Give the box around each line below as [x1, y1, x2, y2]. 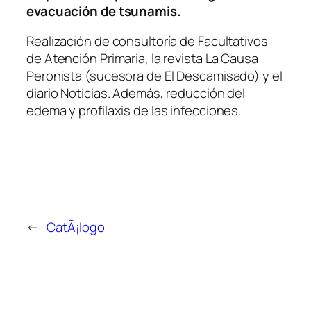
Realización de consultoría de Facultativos [26, 32, 268, 51]
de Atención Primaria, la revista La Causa [26, 49, 258, 68]
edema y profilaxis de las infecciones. [26, 101, 242, 120]
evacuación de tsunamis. [26, 1, 181, 20]
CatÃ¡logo [46, 217, 106, 236]
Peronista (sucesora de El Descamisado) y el [26, 67, 283, 85]
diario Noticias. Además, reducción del [26, 84, 246, 103]
